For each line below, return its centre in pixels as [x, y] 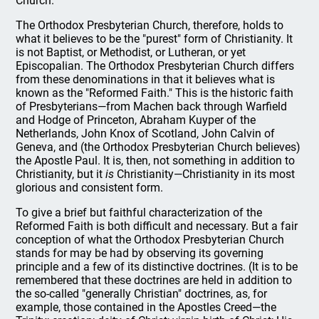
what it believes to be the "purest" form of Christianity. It [155, 38]
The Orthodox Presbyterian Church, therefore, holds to [150, 25]
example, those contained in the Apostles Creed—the [146, 307]
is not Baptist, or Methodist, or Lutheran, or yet [131, 52]
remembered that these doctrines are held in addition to [154, 280]
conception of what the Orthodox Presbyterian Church [150, 239]
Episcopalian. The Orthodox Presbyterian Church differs [155, 66]
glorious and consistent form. [90, 187]
